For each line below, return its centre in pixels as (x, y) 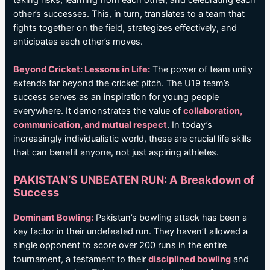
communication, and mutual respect (90, 125)
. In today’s (190, 125)
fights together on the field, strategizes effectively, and (125, 27)
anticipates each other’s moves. (78, 41)
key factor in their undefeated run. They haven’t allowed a (131, 232)
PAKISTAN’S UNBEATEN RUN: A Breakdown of (134, 180)
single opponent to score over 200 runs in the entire (120, 246)
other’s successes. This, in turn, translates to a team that (129, 14)
